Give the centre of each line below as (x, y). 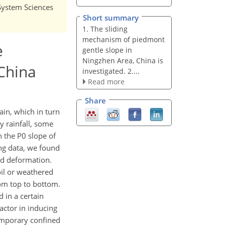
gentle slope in (107, 50)
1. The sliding (105, 29)
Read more (106, 81)
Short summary (111, 17)
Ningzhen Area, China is (123, 60)
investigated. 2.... (111, 71)
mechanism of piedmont (123, 39)
